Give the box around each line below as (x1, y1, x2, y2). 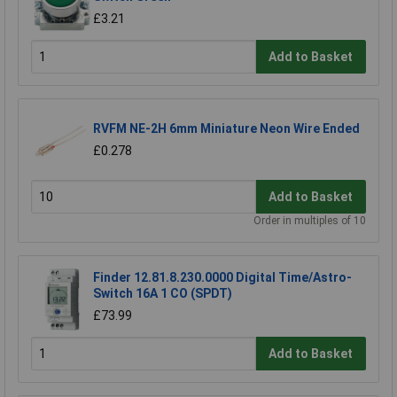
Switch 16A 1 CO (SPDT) (93, 286, 232, 301)
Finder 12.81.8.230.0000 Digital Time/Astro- (93, 270, 352, 285)
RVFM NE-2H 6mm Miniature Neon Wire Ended (93, 121, 360, 136)
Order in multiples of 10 (253, 214, 366, 228)
